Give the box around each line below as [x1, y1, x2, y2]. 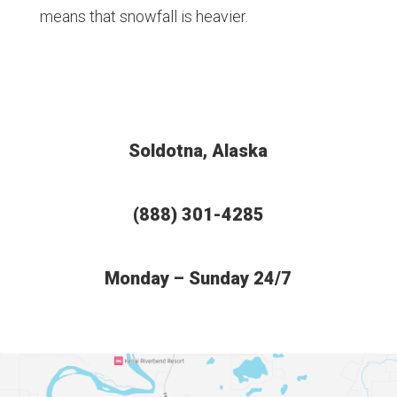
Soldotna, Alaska [128, 139, 269, 161]
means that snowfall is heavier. [39, 6, 248, 26]
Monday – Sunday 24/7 [105, 267, 292, 289]
